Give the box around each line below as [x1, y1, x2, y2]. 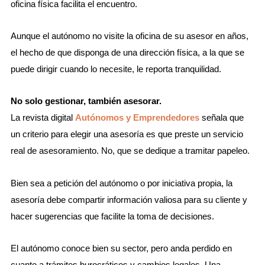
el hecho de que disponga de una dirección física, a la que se [10, 47, 244, 58]
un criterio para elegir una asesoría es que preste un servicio [10, 129, 243, 140]
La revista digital [10, 112, 75, 123]
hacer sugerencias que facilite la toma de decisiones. [10, 211, 214, 221]
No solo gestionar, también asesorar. [10, 96, 161, 106]
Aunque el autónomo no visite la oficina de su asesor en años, [10, 31, 248, 41]
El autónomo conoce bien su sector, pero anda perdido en [10, 243, 232, 253]
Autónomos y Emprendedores [75, 112, 199, 123]
